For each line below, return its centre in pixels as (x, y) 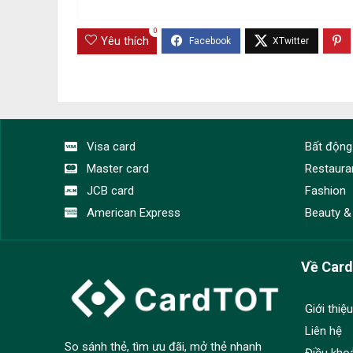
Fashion (325, 191)
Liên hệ (323, 331)
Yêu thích (125, 41)
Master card (117, 169)
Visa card (111, 147)
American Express (133, 213)
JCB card (110, 191)
